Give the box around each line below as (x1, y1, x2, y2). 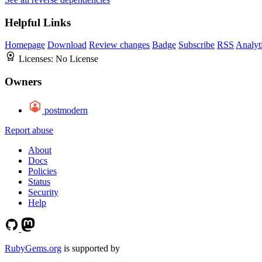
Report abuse (5, 125, 53, 135)
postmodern (44, 105, 88, 115)
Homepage (5, 40, 45, 50)
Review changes (89, 40, 150, 50)
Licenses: (19, 54, 56, 64)
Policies (28, 166, 57, 176)
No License (56, 54, 98, 64)
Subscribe (178, 40, 215, 50)
